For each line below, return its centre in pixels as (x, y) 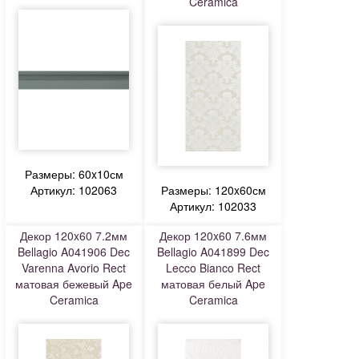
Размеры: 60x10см (74, 174)
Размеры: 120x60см (213, 190)
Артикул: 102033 (213, 206)
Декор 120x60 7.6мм (213, 236)
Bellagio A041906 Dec (74, 252)
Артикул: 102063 (74, 190)
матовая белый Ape (213, 284)
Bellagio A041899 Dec (213, 252)
